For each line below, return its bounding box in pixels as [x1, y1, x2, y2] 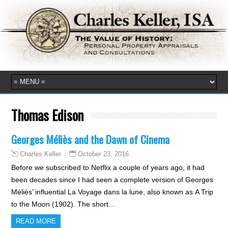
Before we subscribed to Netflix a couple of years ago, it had [11, 163, 205, 172]
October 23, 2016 [78, 150, 129, 158]
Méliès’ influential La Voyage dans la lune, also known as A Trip [11, 187, 214, 196]
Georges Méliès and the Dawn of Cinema [11, 131, 170, 147]
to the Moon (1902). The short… [11, 199, 116, 208]
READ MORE [16, 217, 56, 225]
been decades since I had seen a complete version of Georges [11, 175, 214, 184]
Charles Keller [20, 150, 62, 158]
